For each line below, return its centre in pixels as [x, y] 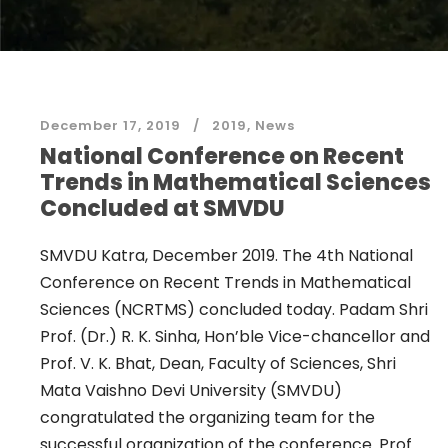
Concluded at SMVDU [162, 208]
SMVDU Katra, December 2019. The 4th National [226, 255]
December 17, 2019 [110, 125]
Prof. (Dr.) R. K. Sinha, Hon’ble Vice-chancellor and [235, 336]
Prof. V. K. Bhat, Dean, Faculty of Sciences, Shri [218, 363]
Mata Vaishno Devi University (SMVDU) [191, 390]
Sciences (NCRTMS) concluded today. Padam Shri [234, 309]
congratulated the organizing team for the [207, 417]
